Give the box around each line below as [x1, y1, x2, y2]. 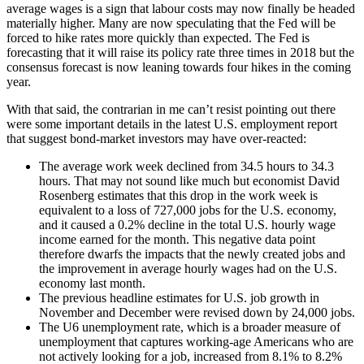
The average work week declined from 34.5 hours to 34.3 [39, 158, 334, 173]
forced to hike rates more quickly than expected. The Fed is [6, 30, 310, 45]
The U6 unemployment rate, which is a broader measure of [39, 319, 340, 334]
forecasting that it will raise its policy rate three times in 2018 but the [6, 45, 354, 59]
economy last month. [39, 275, 145, 290]
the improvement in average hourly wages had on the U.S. [39, 261, 337, 275]
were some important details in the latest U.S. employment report [6, 116, 337, 131]
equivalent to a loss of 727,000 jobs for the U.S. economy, [39, 202, 336, 217]
